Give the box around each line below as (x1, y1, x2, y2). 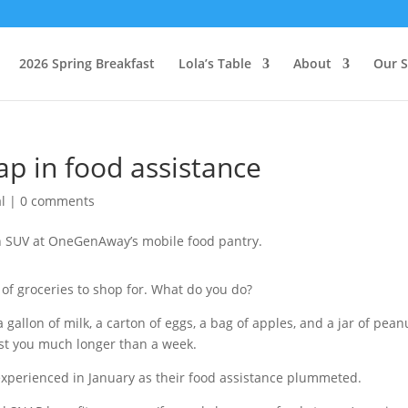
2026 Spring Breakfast (19, 55, 155, 72)
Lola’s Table (178, 55, 251, 72)
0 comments (20, 192, 96, 209)
